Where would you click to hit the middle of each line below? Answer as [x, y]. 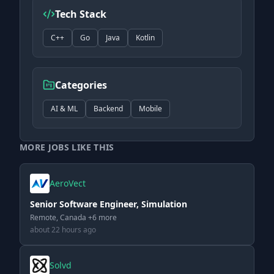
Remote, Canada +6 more [73, 217]
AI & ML [64, 109]
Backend [108, 109]
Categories [81, 85]
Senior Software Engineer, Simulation [109, 204]
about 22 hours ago [63, 230]
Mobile [150, 109]
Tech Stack [81, 14]
